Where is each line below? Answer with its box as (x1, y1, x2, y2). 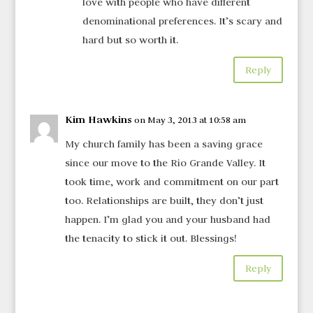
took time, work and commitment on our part (64, 175, 279, 189)
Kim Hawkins (64, 112, 131, 126)
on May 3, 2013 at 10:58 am (133, 114, 246, 126)
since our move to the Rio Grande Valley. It (64, 156, 265, 170)
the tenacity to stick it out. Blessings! (64, 232, 236, 245)
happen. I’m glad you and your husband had (64, 213, 270, 226)
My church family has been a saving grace (64, 138, 263, 151)
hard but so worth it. (82, 34, 178, 47)
